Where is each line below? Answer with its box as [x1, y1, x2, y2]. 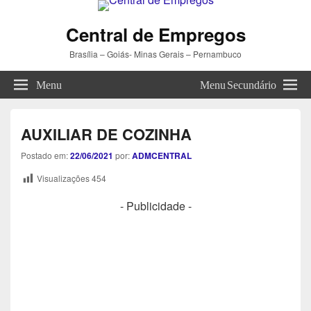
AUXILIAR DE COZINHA [21, 123, 192, 145]
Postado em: [21, 149, 70, 161]
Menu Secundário [200, 78, 276, 89]
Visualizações [37, 172, 90, 184]
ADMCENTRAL [132, 149, 192, 162]
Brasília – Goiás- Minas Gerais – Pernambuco [69, 48, 242, 60]
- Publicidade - [119, 197, 192, 214]
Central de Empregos [65, 22, 246, 47]
